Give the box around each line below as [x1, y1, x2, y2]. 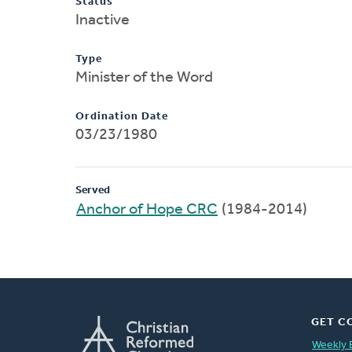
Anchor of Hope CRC [76, 201, 218, 218]
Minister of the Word [75, 69, 213, 86]
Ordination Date [75, 110, 168, 123]
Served [75, 184, 110, 196]
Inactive [75, 12, 130, 28]
